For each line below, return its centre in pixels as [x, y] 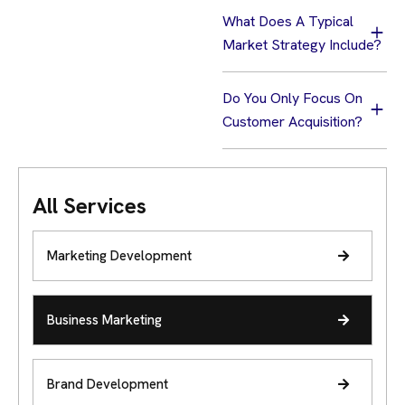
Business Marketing [104, 320]
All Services [89, 206]
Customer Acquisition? [293, 122]
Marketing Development [119, 256]
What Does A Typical [288, 22]
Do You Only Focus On [293, 99]
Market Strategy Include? [302, 45]
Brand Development [108, 385]
